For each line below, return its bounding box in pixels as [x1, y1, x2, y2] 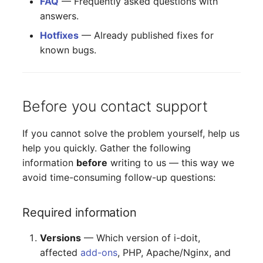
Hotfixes [40, 29, 79, 41]
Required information [22, 205, 137, 220]
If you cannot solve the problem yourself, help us [22, 127, 240, 139]
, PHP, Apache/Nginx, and [117, 246, 231, 258]
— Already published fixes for [79, 29, 214, 41]
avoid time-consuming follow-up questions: [22, 171, 216, 183]
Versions [40, 231, 82, 244]
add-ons [80, 246, 118, 258]
